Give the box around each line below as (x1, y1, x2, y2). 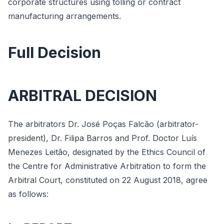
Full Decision (8, 43, 101, 61)
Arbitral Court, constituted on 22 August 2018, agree (8, 175, 207, 185)
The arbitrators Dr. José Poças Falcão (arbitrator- (8, 119, 198, 129)
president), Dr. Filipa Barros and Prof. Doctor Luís (8, 133, 197, 143)
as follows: (8, 189, 48, 199)
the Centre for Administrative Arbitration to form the (8, 161, 206, 171)
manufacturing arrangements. (8, 11, 121, 21)
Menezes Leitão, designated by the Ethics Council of (8, 147, 205, 157)
